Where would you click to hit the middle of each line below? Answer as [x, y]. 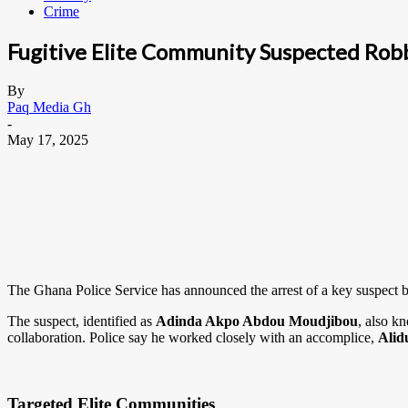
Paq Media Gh [49, 107]
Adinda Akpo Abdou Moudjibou [257, 321]
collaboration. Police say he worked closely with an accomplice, [193, 337]
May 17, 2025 [48, 139]
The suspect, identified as [82, 321]
